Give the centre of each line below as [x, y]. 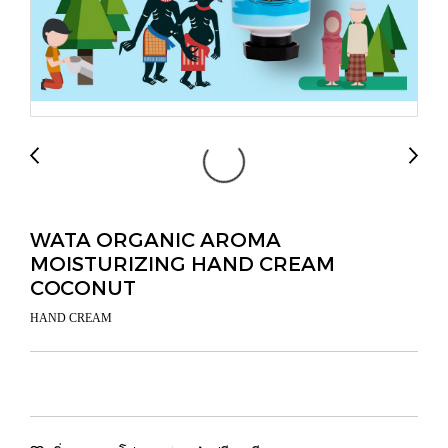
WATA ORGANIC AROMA [155, 239]
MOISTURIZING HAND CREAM [182, 263]
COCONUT [83, 287]
